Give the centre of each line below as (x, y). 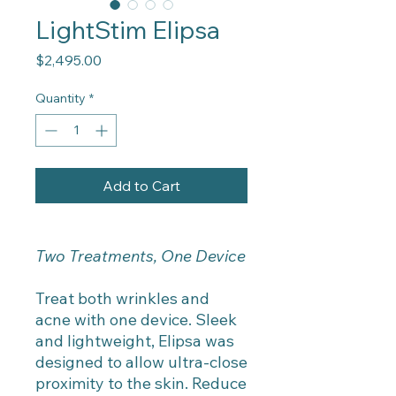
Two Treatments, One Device (141, 256)
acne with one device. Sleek (136, 320)
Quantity (61, 98)
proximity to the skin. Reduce (141, 383)
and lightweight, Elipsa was (135, 341)
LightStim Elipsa (128, 30)
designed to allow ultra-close (141, 362)
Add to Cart (141, 186)
